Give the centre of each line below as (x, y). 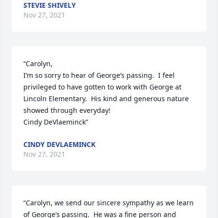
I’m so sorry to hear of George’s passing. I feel (99, 75)
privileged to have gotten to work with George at (102, 87)
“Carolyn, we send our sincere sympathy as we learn (109, 203)
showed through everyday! (69, 110)
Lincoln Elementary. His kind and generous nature (106, 99)
